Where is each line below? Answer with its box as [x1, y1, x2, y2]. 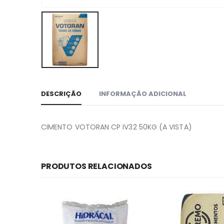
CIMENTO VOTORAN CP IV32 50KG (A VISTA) [41, 122, 192, 132]
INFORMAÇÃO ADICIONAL [99, 89, 186, 99]
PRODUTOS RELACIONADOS [41, 160, 152, 172]
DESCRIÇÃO [41, 89, 81, 99]
